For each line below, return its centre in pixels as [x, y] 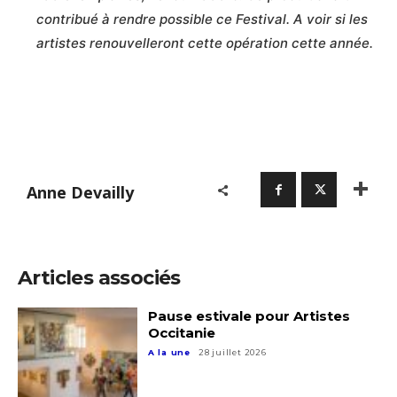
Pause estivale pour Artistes [249, 316]
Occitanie [181, 333]
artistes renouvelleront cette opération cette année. [205, 43]
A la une [169, 353]
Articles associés [99, 278]
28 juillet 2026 [232, 353]
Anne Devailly [80, 192]
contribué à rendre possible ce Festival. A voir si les [202, 19]
